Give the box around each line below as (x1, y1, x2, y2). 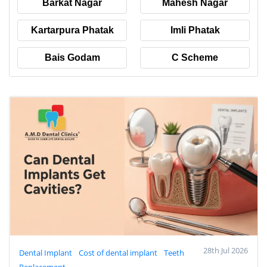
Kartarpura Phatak (30, 25, 114, 36)
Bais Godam (44, 52, 100, 63)
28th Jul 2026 (203, 244, 248, 256)
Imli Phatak (170, 25, 220, 36)
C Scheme (172, 52, 218, 63)
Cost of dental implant (79, 247, 159, 258)
